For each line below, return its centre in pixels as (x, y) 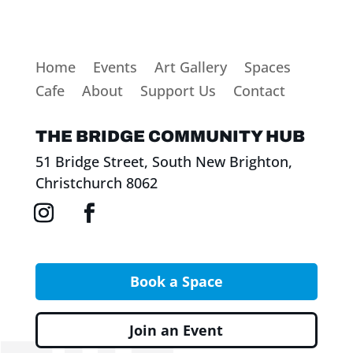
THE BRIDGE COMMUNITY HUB (170, 136)
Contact (259, 90)
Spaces (267, 67)
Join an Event (176, 331)
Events (115, 67)
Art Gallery (190, 67)
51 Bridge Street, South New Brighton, (163, 161)
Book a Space (176, 282)
